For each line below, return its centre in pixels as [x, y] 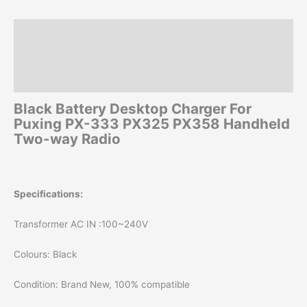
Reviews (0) [41, 80]
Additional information [65, 56]
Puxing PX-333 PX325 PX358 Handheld [152, 124]
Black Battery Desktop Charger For [133, 109]
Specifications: [48, 194]
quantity [31, 24]
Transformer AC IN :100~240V [81, 224]
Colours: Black [45, 255]
